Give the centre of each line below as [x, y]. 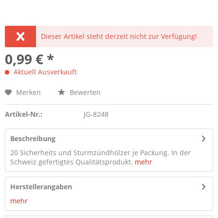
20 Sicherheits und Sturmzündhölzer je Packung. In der [100, 153]
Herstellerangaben [41, 187]
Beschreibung [33, 138]
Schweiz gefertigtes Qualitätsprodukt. [73, 162]
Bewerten [84, 92]
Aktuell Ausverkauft [44, 72]
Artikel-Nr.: [24, 114]
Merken [28, 92]
